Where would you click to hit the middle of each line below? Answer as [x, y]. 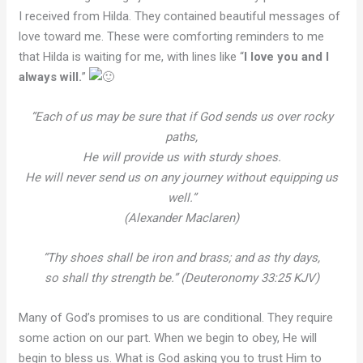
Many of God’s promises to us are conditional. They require [176, 318]
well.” [181, 198]
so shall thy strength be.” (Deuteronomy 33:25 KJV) [181, 278]
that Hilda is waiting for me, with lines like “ [132, 56]
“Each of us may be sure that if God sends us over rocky [181, 117]
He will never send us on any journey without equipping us [181, 178]
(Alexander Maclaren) [181, 218]
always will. [51, 77]
